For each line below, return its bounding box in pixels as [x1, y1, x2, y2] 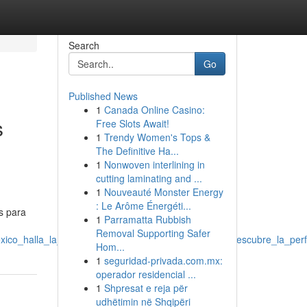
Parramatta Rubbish [103, 212, 191, 226]
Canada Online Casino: [103, 103, 205, 116]
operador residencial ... [95, 267, 196, 281]
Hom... [95, 240, 125, 254]
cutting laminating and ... [95, 171, 202, 185]
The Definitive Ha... [95, 144, 179, 158]
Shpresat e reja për [103, 281, 188, 295]
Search [68, 38, 99, 52]
